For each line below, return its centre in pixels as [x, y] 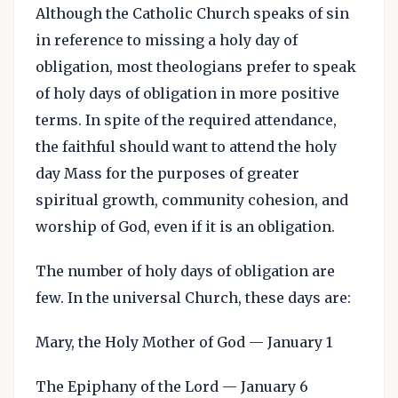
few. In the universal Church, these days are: [193, 298]
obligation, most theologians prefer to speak [196, 67]
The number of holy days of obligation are [185, 271]
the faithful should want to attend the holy [186, 147]
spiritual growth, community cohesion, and [192, 200]
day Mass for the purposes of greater [167, 173]
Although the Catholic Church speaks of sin [192, 13]
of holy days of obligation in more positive [187, 93]
